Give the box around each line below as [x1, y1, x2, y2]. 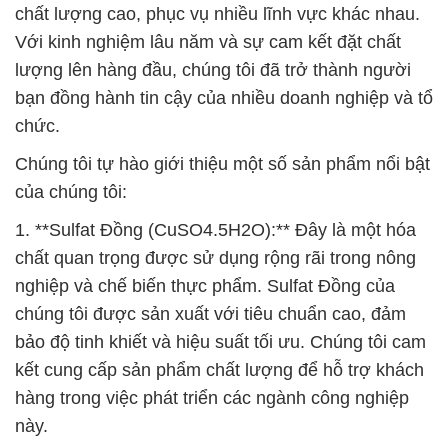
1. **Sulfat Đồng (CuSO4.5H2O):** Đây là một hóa [15, 219, 416, 240]
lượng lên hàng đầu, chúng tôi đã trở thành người [15, 59, 411, 80]
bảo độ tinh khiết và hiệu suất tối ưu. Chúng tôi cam [15, 331, 426, 352]
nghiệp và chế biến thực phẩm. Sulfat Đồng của [15, 275, 395, 296]
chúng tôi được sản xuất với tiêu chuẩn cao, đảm [15, 303, 406, 324]
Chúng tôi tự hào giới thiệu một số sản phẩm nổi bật [15, 153, 430, 174]
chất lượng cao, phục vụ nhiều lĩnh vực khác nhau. [15, 3, 420, 24]
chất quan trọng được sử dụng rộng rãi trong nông [15, 247, 416, 268]
